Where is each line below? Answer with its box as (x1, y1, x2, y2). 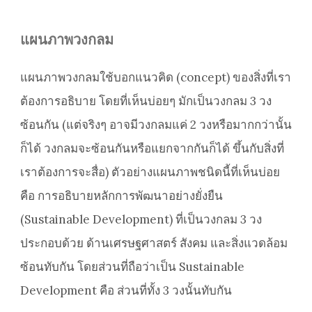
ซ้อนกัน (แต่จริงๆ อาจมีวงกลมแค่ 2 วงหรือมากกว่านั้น (20, 117, 292, 133)
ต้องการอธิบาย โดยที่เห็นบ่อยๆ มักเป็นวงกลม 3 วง (20, 93, 272, 109)
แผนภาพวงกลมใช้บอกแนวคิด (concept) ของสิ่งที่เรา (20, 70, 291, 86)
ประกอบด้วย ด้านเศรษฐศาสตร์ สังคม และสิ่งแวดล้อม (20, 235, 288, 251)
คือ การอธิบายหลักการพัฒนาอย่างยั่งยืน (20, 188, 223, 204)
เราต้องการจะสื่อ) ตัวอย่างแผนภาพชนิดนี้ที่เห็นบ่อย (20, 164, 280, 180)
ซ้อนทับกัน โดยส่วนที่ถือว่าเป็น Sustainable (20, 259, 244, 275)
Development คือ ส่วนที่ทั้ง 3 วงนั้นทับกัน (20, 283, 232, 299)
